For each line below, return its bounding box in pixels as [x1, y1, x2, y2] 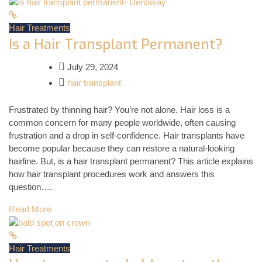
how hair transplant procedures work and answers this [9, 169, 215, 180]
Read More [9, 204, 51, 215]
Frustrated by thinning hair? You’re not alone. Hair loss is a [9, 105, 230, 115]
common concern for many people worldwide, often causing [9, 118, 236, 128]
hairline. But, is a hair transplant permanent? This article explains [9, 156, 253, 167]
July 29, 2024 [65, 61, 118, 72]
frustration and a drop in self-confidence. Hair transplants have [9, 130, 244, 141]
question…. [9, 182, 52, 192]
